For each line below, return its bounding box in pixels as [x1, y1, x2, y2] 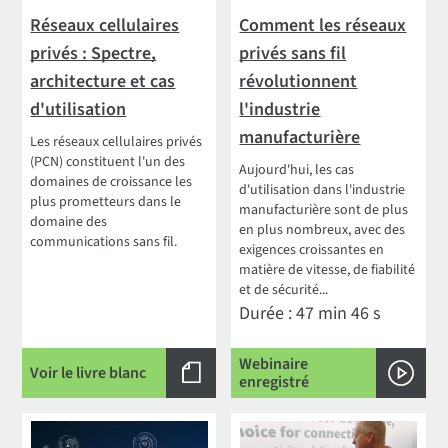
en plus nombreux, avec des [239, 219, 406, 240]
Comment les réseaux [239, 12, 407, 38]
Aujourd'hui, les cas [239, 159, 355, 180]
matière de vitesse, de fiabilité [239, 259, 416, 280]
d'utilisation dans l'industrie [239, 179, 406, 200]
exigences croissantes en [239, 239, 385, 260]
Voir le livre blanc [30, 361, 147, 384]
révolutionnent [239, 68, 358, 94]
